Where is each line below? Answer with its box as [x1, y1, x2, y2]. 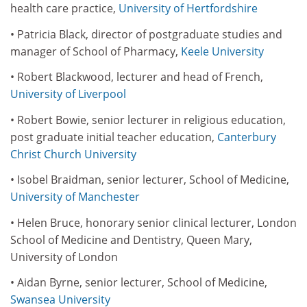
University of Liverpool [10, 86, 126, 101]
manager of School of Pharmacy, [10, 43, 181, 59]
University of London [10, 249, 118, 265]
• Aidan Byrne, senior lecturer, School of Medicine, [10, 275, 267, 290]
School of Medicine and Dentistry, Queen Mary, [10, 232, 252, 247]
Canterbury [217, 129, 276, 145]
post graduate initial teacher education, [10, 129, 217, 145]
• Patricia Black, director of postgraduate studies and [10, 26, 282, 42]
